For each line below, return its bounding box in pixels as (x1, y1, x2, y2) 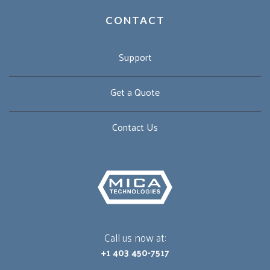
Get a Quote (110, 83, 160, 101)
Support (118, 48, 152, 66)
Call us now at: (104, 228, 166, 246)
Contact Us (112, 118, 158, 136)
